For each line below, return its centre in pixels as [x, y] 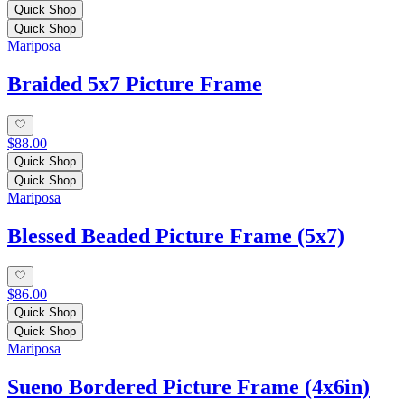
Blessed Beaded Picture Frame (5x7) [176, 235]
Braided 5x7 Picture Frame [135, 85]
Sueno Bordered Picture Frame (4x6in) [188, 386]
